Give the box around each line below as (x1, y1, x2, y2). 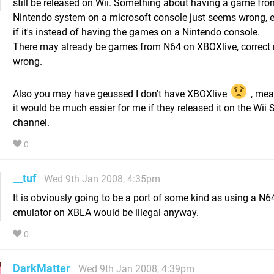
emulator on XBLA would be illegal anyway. (13, 207, 199, 219)
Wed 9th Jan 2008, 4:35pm (44, 173, 160, 185)
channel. (13, 117, 50, 129)
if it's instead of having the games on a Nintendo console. (13, 26, 260, 38)
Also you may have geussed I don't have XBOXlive (13, 87, 229, 100)
